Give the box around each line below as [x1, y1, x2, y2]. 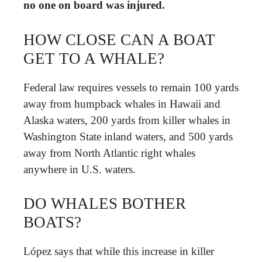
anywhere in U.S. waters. [23, 163, 136, 175]
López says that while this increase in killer [23, 245, 214, 257]
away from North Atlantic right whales [23, 146, 195, 159]
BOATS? [23, 213, 81, 231]
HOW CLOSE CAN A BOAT [23, 30, 215, 49]
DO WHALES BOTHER [23, 195, 186, 212]
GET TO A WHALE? [23, 49, 164, 67]
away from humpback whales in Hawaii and [23, 97, 220, 110]
